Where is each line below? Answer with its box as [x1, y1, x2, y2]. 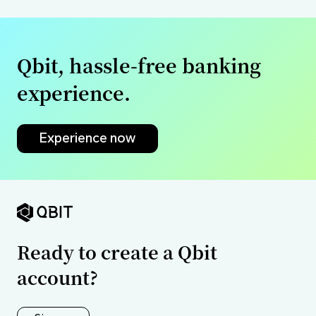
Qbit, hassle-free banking [16, 51, 261, 80]
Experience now [39, 128, 135, 146]
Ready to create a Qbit [16, 239, 217, 265]
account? [16, 265, 98, 291]
